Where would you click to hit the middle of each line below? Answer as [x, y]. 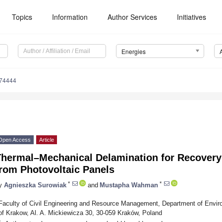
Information [70, 17]
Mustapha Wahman [129, 185]
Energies [133, 52]
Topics [22, 17]
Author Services [133, 17]
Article [47, 140]
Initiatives [192, 17]
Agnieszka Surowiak [35, 185]
